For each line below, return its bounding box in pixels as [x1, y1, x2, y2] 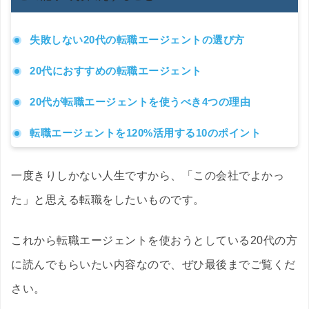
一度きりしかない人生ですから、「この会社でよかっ [11, 170, 284, 182]
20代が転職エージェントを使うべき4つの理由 [30, 96, 251, 108]
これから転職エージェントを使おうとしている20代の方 [11, 235, 297, 247]
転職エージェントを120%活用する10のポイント [30, 127, 261, 139]
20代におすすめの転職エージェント [30, 65, 202, 77]
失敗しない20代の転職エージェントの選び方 [30, 34, 245, 46]
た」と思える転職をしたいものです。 [11, 194, 205, 206]
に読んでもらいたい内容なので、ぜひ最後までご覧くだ [11, 259, 296, 271]
